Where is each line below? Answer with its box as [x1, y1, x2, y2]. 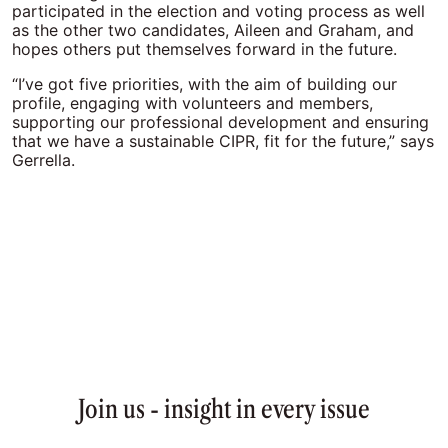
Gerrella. [12, 151, 80, 170]
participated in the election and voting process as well [12, 2, 425, 21]
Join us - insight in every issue [78, 394, 370, 425]
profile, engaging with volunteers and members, [12, 94, 373, 113]
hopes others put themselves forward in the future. [12, 40, 402, 59]
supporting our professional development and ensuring [12, 113, 429, 132]
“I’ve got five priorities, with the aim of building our [12, 75, 397, 94]
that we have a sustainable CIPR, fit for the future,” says [12, 132, 434, 151]
